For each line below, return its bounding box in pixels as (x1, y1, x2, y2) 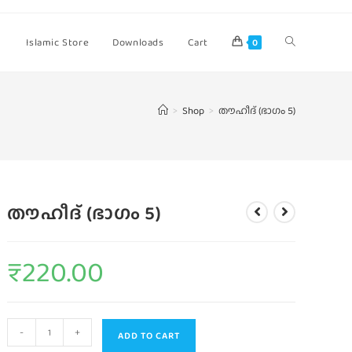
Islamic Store (26, 35, 90, 49)
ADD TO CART (118, 328, 181, 343)
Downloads (112, 35, 164, 49)
